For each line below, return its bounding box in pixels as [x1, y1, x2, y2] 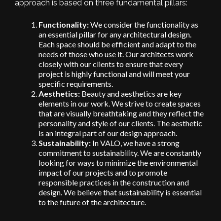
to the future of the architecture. [38, 197, 146, 207]
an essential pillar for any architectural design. [38, 29, 191, 39]
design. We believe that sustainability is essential [38, 187, 202, 197]
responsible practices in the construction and [38, 177, 189, 187]
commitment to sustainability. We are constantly [38, 147, 201, 157]
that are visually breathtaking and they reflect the [38, 108, 204, 118]
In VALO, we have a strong [91, 138, 180, 147]
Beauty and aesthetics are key [80, 88, 182, 98]
